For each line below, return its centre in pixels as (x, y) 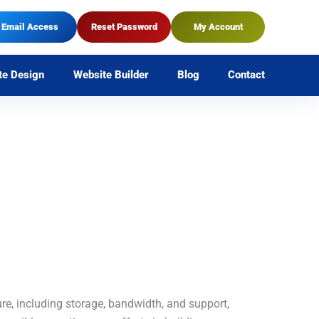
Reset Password (124, 27)
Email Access (30, 27)
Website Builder (111, 75)
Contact (246, 75)
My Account (218, 27)
